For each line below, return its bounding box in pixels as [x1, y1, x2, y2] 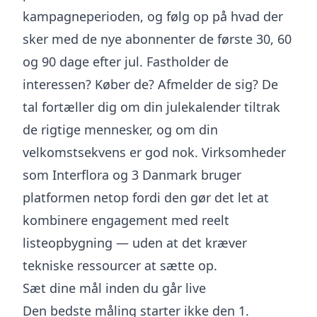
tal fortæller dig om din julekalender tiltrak [23, 98, 280, 115]
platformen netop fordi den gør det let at [23, 189, 269, 206]
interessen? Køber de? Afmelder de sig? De [23, 76, 278, 93]
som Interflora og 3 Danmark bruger [23, 166, 241, 183]
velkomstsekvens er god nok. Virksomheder [23, 144, 286, 161]
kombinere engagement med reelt [23, 212, 229, 229]
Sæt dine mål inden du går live [23, 279, 206, 296]
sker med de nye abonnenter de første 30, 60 [23, 30, 292, 47]
